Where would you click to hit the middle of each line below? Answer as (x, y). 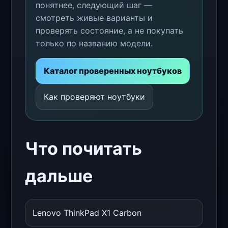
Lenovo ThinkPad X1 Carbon (87, 212)
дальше (59, 176)
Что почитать (83, 148)
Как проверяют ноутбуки (94, 96)
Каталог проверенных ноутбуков (113, 70)
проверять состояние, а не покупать (109, 30)
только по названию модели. (94, 43)
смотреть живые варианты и (94, 18)
